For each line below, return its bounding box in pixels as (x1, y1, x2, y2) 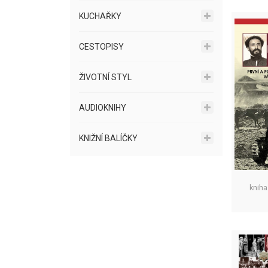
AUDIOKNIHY (79, 103, 126, 112)
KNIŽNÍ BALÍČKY (79, 133, 138, 143)
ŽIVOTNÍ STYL (79, 72, 132, 82)
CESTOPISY (79, 42, 124, 51)
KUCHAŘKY (79, 11, 121, 21)
